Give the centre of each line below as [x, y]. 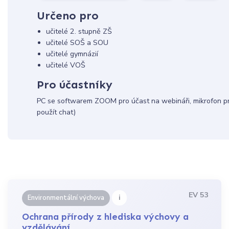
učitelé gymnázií [72, 54]
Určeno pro [67, 16]
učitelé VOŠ [65, 65]
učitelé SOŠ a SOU [77, 43]
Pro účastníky [74, 85]
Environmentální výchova [66, 198]
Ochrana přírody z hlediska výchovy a [106, 217]
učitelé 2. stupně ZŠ [79, 32]
